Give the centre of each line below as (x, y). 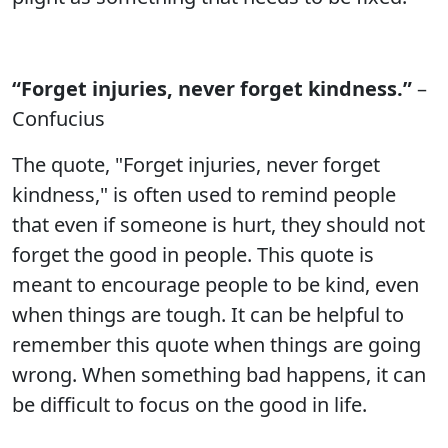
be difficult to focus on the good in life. (189, 404)
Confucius (58, 118)
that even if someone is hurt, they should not (218, 224)
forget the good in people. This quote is (193, 254)
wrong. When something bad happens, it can (219, 374)
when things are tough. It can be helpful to (208, 314)
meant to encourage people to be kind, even (215, 284)
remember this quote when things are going (216, 344)
